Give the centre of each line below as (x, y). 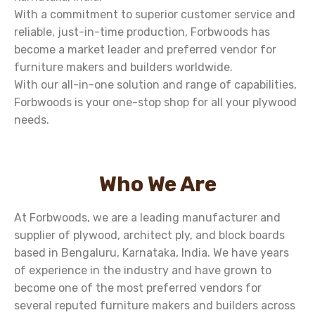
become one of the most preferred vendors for (138, 288)
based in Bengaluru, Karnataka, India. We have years (152, 253)
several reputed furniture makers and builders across (155, 306)
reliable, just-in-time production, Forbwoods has (142, 32)
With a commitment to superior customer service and (155, 14)
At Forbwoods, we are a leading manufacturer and (147, 218)
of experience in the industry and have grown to (143, 271)
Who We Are (157, 185)
